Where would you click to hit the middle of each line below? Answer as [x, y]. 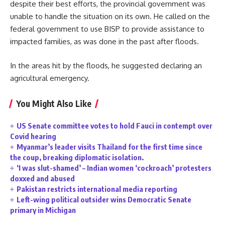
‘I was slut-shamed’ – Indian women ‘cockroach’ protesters [114, 167]
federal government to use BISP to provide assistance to [107, 29]
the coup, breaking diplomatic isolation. [77, 157]
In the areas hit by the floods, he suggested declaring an [106, 65]
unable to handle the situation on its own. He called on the [110, 16]
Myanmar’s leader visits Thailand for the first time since [110, 146]
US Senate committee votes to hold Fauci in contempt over [115, 125]
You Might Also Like [54, 103]
